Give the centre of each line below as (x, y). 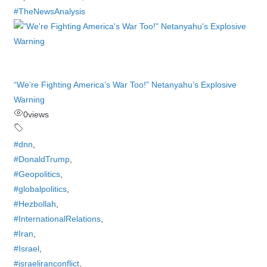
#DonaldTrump (41, 159)
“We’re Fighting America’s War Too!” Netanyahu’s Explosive (125, 85)
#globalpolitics (40, 189)
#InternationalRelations (57, 219)
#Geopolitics (37, 174)
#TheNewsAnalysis (49, 11)
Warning (29, 100)
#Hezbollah (35, 204)
